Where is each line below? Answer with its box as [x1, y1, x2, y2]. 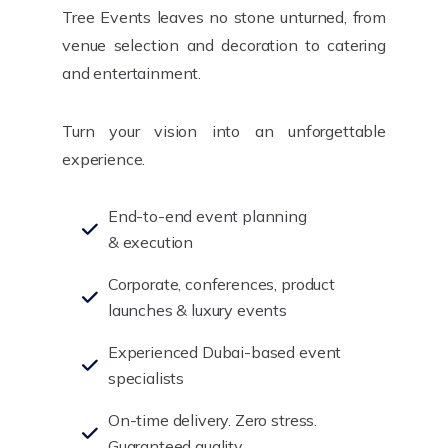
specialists [107, 368, 185, 388]
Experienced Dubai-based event [107, 342, 342, 362]
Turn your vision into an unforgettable [62, 121, 386, 141]
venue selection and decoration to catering [62, 35, 386, 55]
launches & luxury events [107, 300, 288, 320]
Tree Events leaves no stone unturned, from [62, 7, 386, 27]
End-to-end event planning [107, 206, 307, 226]
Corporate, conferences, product [107, 274, 335, 294]
